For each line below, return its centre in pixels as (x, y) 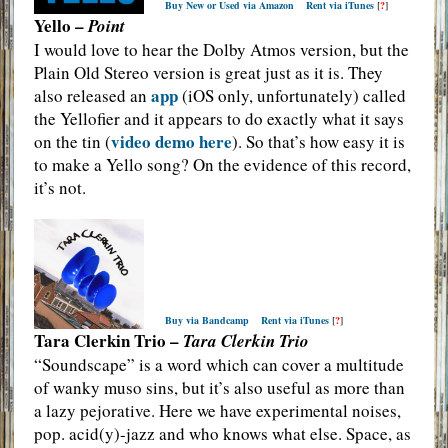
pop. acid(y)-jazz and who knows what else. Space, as (222, 433)
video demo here (171, 141)
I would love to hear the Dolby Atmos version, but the (221, 49)
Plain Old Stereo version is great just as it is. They (208, 72)
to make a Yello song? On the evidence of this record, (222, 164)
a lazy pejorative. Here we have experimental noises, (217, 410)
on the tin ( (72, 141)
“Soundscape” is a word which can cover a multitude (218, 364)
